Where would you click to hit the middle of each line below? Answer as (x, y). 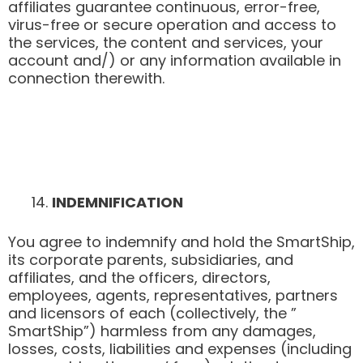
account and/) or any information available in (175, 61)
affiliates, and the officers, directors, (139, 277)
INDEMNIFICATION (117, 202)
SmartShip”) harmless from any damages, (162, 331)
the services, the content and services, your (166, 43)
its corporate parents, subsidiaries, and (151, 259)
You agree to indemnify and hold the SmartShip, (181, 241)
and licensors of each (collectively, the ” (152, 313)
